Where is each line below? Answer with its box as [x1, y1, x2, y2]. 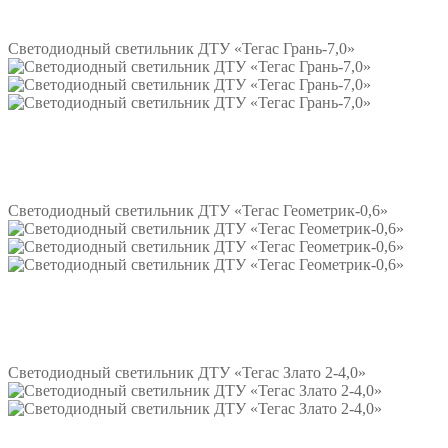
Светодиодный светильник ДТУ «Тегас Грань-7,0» [8, 40, 355, 58]
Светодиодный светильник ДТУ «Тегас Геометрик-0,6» [8, 202, 388, 220]
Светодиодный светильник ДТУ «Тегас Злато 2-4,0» [8, 364, 366, 382]
